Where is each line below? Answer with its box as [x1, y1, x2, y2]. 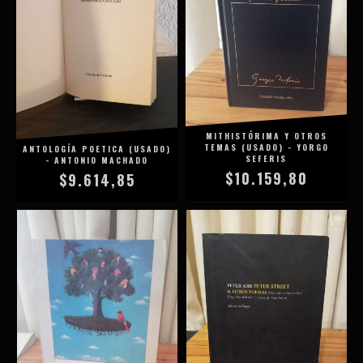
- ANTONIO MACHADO [45, 153, 148, 166]
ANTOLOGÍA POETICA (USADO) [23, 142, 171, 155]
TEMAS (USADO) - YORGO [203, 141, 329, 154]
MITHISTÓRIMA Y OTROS [205, 130, 327, 143]
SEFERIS [246, 152, 287, 165]
